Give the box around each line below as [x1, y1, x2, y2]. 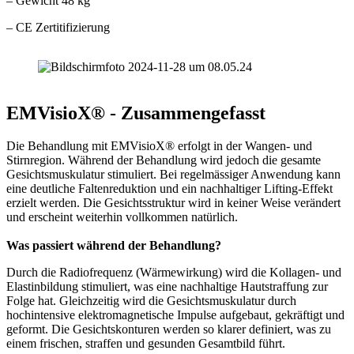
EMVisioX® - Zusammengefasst [6, 102, 265, 123]
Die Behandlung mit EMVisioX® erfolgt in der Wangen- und [6, 139, 312, 153]
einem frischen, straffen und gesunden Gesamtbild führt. [6, 337, 285, 351]
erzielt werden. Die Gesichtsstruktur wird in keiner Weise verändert [6, 196, 341, 210]
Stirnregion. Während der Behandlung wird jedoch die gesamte [6, 153, 321, 168]
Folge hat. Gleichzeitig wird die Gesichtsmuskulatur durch [6, 294, 296, 308]
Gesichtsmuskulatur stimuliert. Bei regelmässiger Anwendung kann [6, 168, 341, 182]
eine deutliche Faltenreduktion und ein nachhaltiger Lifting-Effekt [6, 182, 333, 196]
